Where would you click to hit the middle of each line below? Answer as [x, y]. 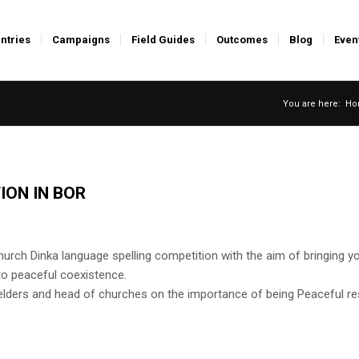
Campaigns [81, 40]
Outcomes [242, 40]
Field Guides [163, 40]
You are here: [312, 104]
